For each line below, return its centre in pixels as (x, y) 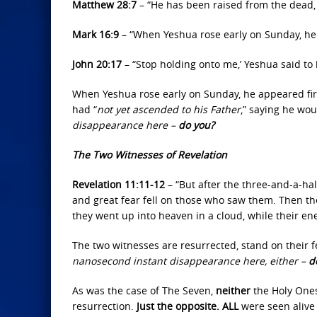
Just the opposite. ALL (188, 306)
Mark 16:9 (96, 34)
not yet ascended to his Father (169, 109)
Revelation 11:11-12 (120, 184)
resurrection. (104, 306)
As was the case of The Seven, (144, 290)
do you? (196, 125)
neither (233, 290)
